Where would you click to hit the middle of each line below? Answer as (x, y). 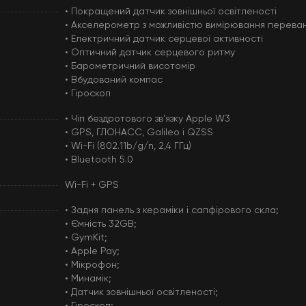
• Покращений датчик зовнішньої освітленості (170, 12)
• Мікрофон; (92, 265)
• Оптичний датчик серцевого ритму (150, 53)
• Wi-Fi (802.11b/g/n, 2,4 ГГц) (128, 146)
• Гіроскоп (87, 94)
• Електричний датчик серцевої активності (164, 39)
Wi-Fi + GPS (92, 185)
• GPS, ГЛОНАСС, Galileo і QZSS (139, 133)
